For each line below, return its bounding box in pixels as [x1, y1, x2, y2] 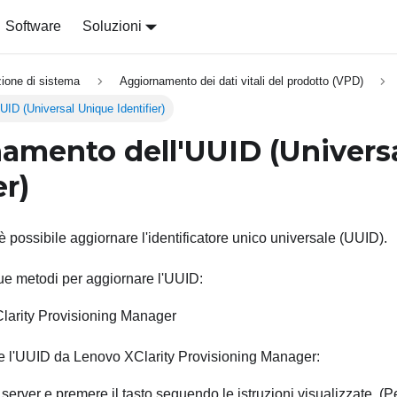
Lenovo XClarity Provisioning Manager [74, 349, 316, 365]
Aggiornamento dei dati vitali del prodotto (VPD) [119, 74, 363, 89]
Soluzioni [82, 19, 142, 34]
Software [4, 19, 61, 34]
